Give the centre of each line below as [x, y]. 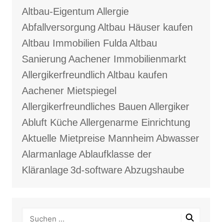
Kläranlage [45, 170]
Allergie [112, 12]
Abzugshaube [154, 170]
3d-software [96, 170]
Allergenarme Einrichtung [135, 123]
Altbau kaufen [137, 75]
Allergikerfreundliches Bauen [84, 107]
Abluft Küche [50, 123]
